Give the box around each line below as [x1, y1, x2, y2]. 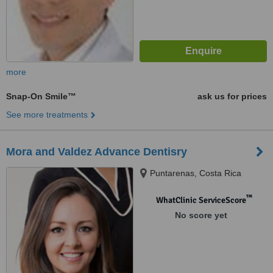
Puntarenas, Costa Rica [150, 168, 241, 178]
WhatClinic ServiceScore [155, 195, 246, 205]
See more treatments [6, 110, 88, 119]
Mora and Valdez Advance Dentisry [6, 146, 187, 158]
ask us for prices [197, 91, 267, 101]
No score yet [174, 210, 227, 220]
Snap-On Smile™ [6, 91, 76, 101]
